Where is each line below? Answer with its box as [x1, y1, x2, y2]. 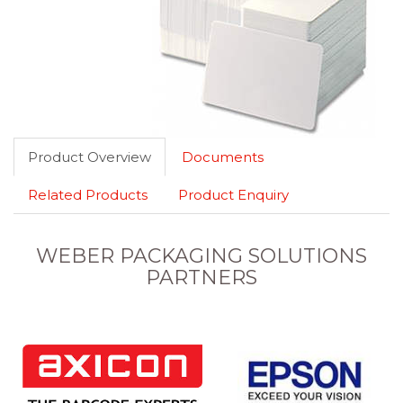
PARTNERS [146, 265, 257, 290]
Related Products [28, 186, 148, 203]
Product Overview [28, 148, 151, 166]
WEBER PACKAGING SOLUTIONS [36, 244, 367, 268]
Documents [182, 148, 264, 166]
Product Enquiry [178, 186, 289, 203]
